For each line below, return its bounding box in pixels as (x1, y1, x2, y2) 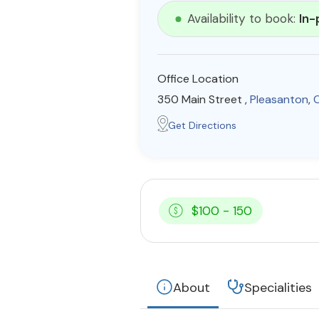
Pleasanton (250, 92, 308, 107)
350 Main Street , (157, 92, 250, 107)
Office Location (157, 71, 239, 86)
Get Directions (168, 119, 236, 132)
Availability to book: (187, 11, 299, 26)
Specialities (244, 279, 312, 296)
